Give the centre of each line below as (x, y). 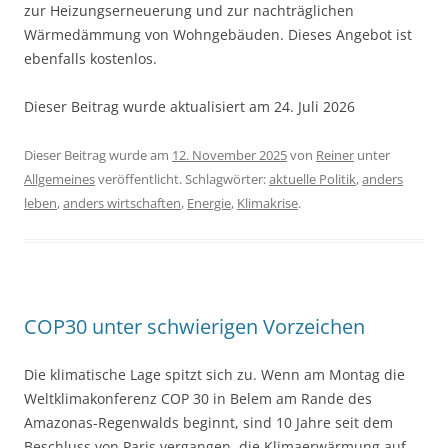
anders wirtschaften (122, 203)
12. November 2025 (229, 155)
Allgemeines (59, 179)
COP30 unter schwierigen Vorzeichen (194, 327)
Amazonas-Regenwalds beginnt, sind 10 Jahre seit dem (208, 423)
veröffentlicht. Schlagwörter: (182, 179)
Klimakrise (267, 203)
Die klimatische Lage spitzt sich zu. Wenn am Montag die (214, 375)
